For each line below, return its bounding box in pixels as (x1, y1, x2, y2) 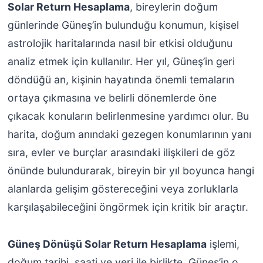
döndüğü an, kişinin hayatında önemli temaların (7, 73, 234, 86)
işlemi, (206, 238, 240, 251)
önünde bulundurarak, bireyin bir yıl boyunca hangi (7, 164, 254, 177)
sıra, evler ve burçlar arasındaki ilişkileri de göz (7, 146, 235, 159)
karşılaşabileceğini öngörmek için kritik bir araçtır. (7, 201, 248, 214)
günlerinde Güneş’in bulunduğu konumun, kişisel (7, 19, 239, 32)
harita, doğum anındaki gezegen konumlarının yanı (7, 128, 251, 141)
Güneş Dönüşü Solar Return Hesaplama (7, 238, 207, 251)
